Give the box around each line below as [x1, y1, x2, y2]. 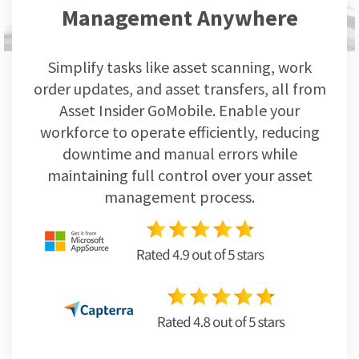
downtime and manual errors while [62, 143, 297, 163]
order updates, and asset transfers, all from [33, 78, 326, 99]
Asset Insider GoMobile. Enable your [59, 99, 300, 120]
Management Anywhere [61, 2, 298, 32]
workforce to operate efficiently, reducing [39, 121, 320, 142]
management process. [104, 186, 255, 207]
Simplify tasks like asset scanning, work [47, 56, 312, 77]
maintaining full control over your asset [46, 164, 313, 185]
